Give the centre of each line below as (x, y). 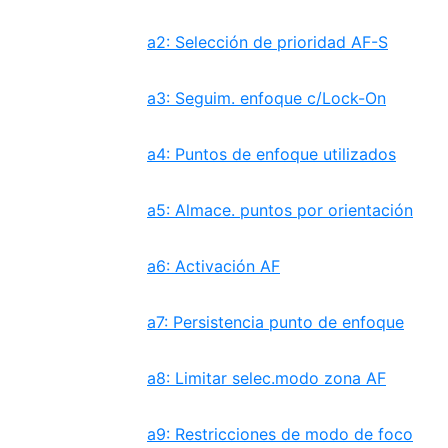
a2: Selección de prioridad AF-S (267, 42)
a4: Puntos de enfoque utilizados (271, 154)
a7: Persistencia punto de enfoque (275, 322)
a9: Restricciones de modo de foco (280, 434)
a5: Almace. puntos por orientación (280, 210)
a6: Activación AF (213, 266)
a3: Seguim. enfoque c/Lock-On (266, 98)
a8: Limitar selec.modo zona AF (266, 378)
